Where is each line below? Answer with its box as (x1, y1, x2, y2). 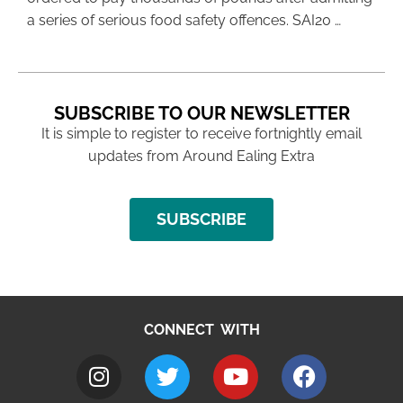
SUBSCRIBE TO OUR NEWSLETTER (53, 103, 350, 124)
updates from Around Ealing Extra (88, 148, 315, 165)
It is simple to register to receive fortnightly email (41, 125, 362, 142)
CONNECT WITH (143, 321, 260, 339)
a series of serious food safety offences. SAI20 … (27, 12, 341, 29)
